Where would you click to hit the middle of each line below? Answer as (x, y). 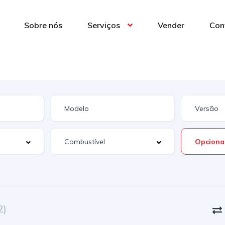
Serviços (104, 25)
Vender (171, 25)
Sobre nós (43, 25)
